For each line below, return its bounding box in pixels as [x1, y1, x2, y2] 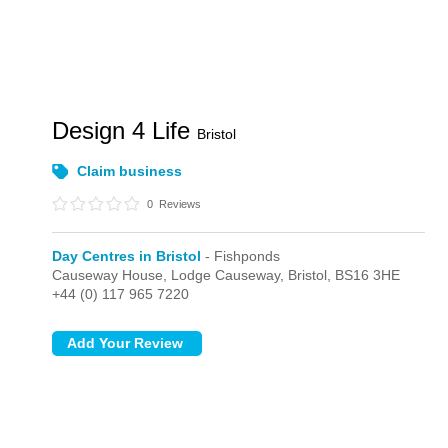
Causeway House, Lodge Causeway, [52, 267, 289, 283]
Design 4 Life [52, 117, 198, 144]
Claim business [77, 163, 183, 179]
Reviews [156, 198, 202, 210]
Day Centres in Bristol [52, 248, 202, 264]
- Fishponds [201, 248, 281, 264]
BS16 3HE [335, 267, 401, 283]
